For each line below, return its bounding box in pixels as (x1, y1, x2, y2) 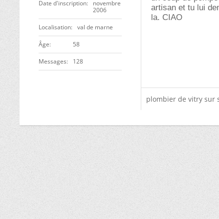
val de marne (77, 23, 113, 31)
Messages (39, 57, 66, 66)
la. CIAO (151, 13, 182, 22)
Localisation (39, 23, 71, 31)
